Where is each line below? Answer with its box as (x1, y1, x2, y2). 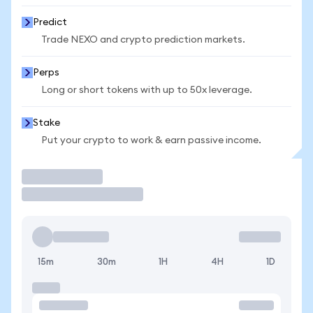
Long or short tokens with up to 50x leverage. (41, 85, 252, 95)
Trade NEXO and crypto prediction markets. (41, 35, 245, 45)
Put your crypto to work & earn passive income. (41, 136, 261, 145)
